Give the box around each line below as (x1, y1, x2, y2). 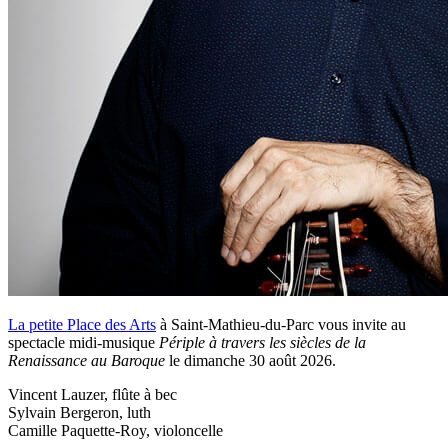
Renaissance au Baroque (8, 352, 165, 370)
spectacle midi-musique (8, 334, 159, 352)
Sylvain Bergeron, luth (8, 404, 151, 422)
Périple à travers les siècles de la (159, 334, 366, 352)
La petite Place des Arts (8, 316, 156, 334)
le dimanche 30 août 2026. (165, 352, 336, 370)
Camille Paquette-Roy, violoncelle (8, 422, 223, 440)
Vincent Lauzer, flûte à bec (8, 386, 177, 404)
